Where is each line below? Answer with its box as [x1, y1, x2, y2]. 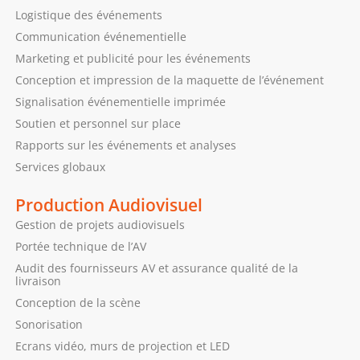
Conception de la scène [14, 294, 141, 310]
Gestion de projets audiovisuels [14, 216, 185, 232]
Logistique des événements [14, 6, 162, 22]
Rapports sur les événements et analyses [14, 137, 236, 153]
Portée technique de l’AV [14, 238, 146, 254]
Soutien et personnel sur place [14, 115, 181, 131]
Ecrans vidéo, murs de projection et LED [14, 337, 230, 354]
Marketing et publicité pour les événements [14, 50, 251, 66]
